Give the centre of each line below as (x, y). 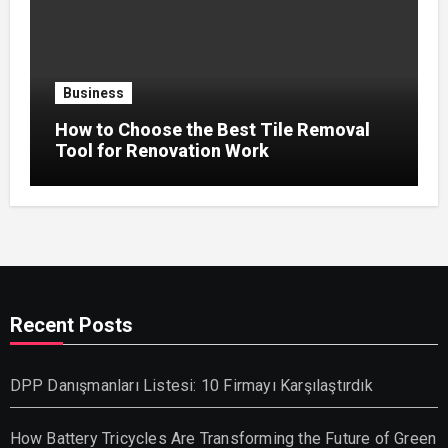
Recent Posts (71, 324)
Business (93, 92)
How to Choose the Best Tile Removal (212, 129)
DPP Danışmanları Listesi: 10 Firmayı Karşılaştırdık (191, 385)
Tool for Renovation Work (161, 150)
